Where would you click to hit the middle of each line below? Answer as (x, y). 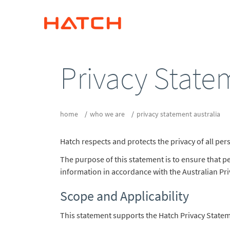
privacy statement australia (178, 114)
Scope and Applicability (124, 196)
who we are (107, 114)
